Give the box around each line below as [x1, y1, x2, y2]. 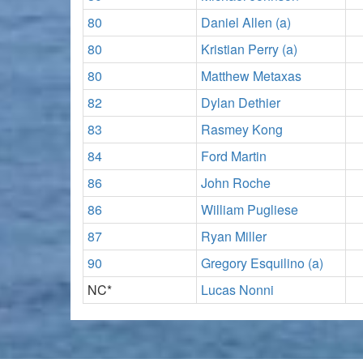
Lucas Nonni [201, 280, 274, 299]
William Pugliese [201, 199, 298, 219]
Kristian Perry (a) [201, 39, 297, 58]
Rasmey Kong [201, 119, 283, 139]
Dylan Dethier [201, 92, 280, 112]
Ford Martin [201, 146, 267, 165]
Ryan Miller [201, 226, 267, 246]
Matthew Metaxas [201, 66, 301, 85]
